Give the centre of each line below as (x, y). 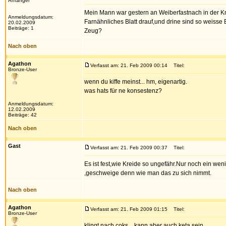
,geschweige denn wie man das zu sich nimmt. (148, 173)
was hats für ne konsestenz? (123, 91)
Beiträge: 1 (21, 28)
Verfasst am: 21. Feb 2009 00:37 (129, 148)
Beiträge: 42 (22, 115)
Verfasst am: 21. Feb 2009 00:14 (129, 65)
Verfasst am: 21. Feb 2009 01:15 (129, 209)
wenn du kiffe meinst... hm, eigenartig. (136, 82)
